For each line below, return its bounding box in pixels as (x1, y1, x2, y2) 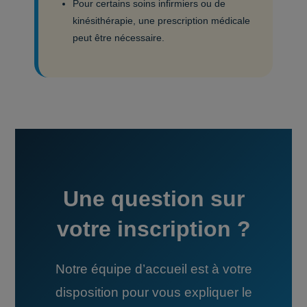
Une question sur (62, 186, 245, 211)
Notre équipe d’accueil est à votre (55, 262, 252, 276)
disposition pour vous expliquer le (55, 285, 252, 299)
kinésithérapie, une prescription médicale (73, 15, 251, 26)
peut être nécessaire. (73, 32, 165, 43)
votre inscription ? (56, 217, 251, 241)
